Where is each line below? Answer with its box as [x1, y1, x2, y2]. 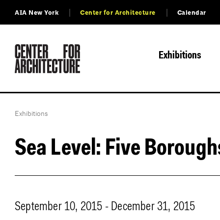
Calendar [177, 8, 206, 17]
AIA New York [15, 8, 58, 17]
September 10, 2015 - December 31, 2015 [15, 201, 195, 213]
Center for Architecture [80, 8, 156, 17]
